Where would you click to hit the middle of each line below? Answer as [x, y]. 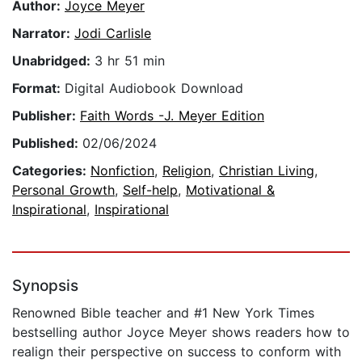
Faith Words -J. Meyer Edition [172, 116]
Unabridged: [53, 61]
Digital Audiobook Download [154, 88]
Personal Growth [63, 190]
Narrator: [43, 34]
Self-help [150, 190]
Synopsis [45, 286]
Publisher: [46, 116]
